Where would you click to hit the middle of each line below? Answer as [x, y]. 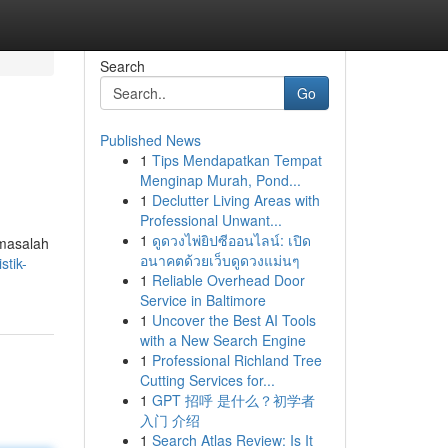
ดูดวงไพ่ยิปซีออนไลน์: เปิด [231, 240]
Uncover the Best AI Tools [233, 320]
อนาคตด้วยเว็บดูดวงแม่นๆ [219, 260]
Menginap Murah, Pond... [220, 180]
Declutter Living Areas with [235, 200]
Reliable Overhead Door [228, 280]
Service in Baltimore [202, 300]
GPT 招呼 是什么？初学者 [233, 400]
